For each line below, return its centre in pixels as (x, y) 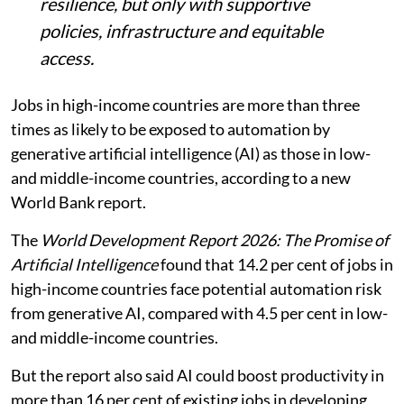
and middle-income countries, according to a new (181, 177)
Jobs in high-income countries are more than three (185, 104)
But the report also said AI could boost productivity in (197, 375)
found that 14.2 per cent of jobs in (275, 264)
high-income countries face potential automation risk (196, 288)
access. (67, 57)
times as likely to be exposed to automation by (170, 129)
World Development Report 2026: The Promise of (215, 239)
